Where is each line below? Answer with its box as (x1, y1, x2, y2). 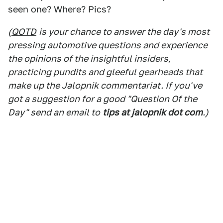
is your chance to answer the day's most (39, 26, 210, 37)
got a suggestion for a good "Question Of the (8, 94, 197, 104)
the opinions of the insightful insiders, (8, 53, 171, 64)
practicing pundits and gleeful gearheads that (8, 67, 203, 77)
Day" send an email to (8, 107, 100, 117)
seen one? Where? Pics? (8, 4, 111, 14)
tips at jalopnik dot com (103, 107, 203, 117)
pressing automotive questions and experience (8, 40, 208, 50)
